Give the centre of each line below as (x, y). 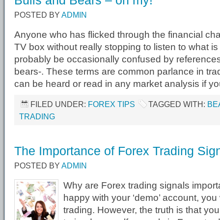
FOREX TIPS (111, 104)
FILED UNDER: (59, 104)
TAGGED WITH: (178, 104)
